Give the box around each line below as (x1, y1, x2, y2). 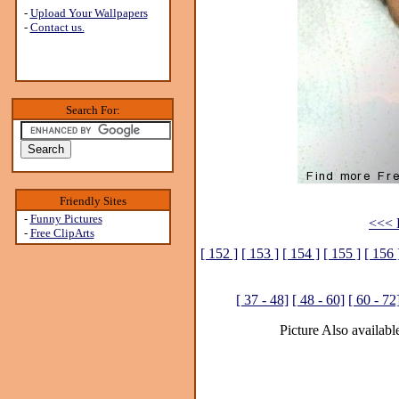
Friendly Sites (59, 194, 126, 208)
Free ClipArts (29, 226, 94, 240)
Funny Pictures (29, 212, 102, 225)
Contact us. (29, 20, 85, 34)
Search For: (65, 103, 120, 117)
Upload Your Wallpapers (29, 6, 148, 20)
